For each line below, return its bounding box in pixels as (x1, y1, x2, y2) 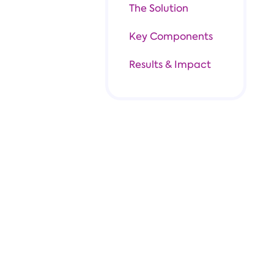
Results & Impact (129, 58, 211, 71)
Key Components (129, 30, 213, 43)
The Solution (129, 2, 188, 15)
